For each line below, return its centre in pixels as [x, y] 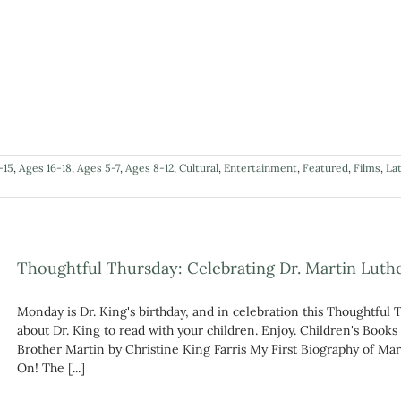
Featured [325, 167]
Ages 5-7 [98, 167]
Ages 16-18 [45, 167]
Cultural [199, 167]
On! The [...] [51, 367]
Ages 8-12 [149, 167]
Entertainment [260, 167]
